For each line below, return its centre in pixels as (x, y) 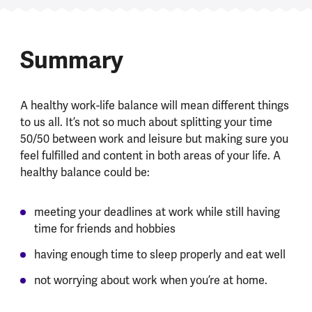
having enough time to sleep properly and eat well (159, 255)
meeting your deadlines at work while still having (157, 212)
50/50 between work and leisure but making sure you (154, 139)
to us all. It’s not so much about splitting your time (146, 122)
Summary (71, 60)
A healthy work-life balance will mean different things (154, 106)
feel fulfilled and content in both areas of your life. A (150, 156)
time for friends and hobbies (104, 229)
